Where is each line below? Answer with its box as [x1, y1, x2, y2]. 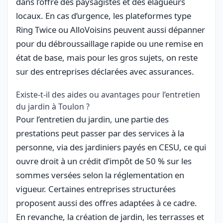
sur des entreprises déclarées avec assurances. [16, 65, 194, 77]
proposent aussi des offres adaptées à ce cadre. [16, 197, 197, 209]
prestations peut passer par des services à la [16, 127, 184, 139]
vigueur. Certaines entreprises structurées [16, 183, 176, 195]
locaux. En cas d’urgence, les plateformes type [16, 9, 191, 21]
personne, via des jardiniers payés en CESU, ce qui [16, 141, 206, 153]
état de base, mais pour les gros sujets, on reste [16, 51, 198, 63]
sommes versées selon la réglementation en [16, 169, 184, 181]
